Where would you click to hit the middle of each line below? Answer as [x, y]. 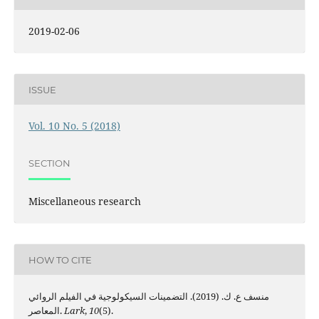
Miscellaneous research [84, 202]
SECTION [49, 163]
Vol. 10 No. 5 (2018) [74, 126]
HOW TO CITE [60, 260]
